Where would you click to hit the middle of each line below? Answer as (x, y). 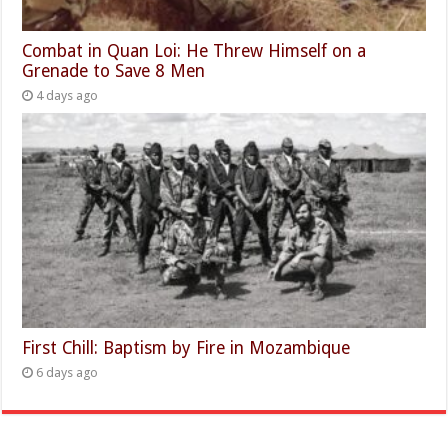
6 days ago (67, 372)
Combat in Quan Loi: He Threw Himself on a (194, 50)
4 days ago (67, 95)
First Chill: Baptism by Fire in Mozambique (186, 347)
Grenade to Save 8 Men (114, 70)
